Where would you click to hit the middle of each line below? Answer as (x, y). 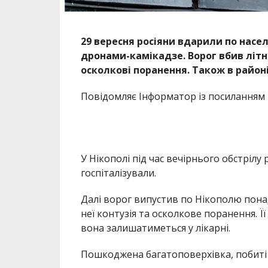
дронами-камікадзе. (133, 55)
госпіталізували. (118, 173)
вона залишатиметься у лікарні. (155, 228)
